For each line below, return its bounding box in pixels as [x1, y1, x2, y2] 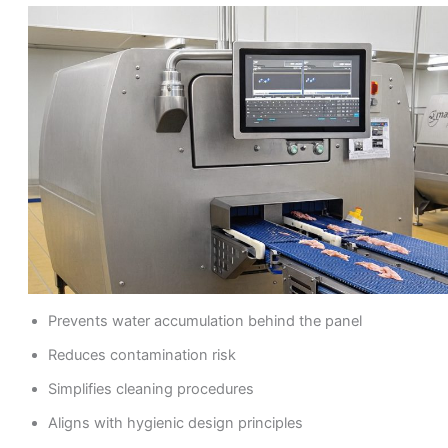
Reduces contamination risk [47, 345, 236, 364]
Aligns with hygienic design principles [47, 413, 303, 432]
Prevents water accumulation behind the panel [47, 311, 362, 330]
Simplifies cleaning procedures [47, 379, 254, 398]
